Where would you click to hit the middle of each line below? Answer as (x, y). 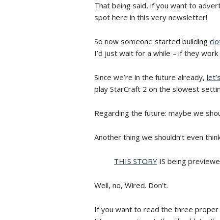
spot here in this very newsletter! (151, 17)
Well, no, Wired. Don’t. (131, 185)
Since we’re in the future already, (151, 77)
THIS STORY (136, 161)
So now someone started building (152, 41)
